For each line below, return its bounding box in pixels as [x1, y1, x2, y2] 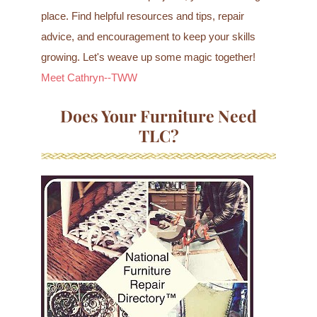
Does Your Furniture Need [60, 105, 257, 127]
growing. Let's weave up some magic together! [40, 52, 255, 64]
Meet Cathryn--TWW [40, 72, 137, 84]
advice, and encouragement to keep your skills [40, 31, 255, 43]
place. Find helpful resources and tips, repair [40, 11, 244, 23]
